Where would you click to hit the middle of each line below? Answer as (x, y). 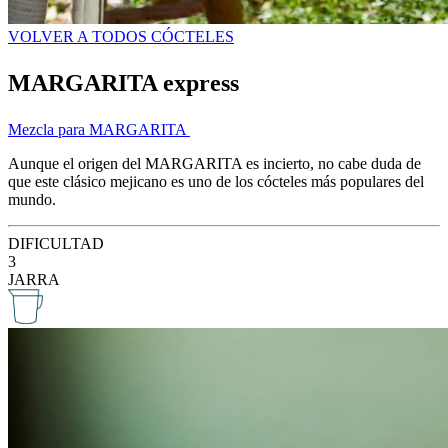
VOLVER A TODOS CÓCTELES (121, 36)
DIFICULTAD (56, 243)
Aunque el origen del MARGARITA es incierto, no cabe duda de (214, 163)
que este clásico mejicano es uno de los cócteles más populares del (216, 181)
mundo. (32, 199)
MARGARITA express (123, 82)
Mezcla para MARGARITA (99, 129)
